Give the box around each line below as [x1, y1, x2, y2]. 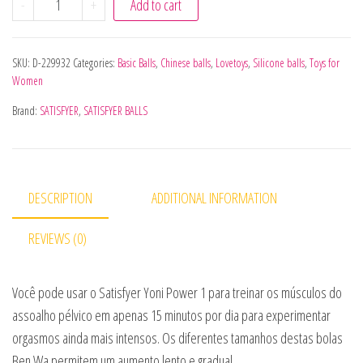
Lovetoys [216, 54, 248, 70]
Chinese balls [160, 54, 211, 70]
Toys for [310, 54, 340, 70]
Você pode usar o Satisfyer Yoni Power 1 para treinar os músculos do [12, 283, 342, 302]
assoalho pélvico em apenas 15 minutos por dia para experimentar [12, 305, 331, 325]
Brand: [12, 102, 40, 118]
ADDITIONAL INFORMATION [152, 187, 277, 207]
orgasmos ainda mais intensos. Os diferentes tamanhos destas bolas [12, 328, 343, 348]
